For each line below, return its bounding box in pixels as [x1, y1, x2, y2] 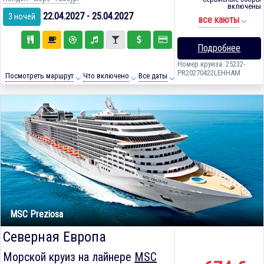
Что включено [82, 71, 129, 81]
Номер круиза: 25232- [177, 59, 245, 68]
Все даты [138, 71, 167, 81]
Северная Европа [3, 229, 106, 246]
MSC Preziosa [10, 209, 63, 220]
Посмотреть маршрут [5, 71, 74, 81]
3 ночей [8, 12, 35, 22]
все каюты [199, 14, 240, 25]
